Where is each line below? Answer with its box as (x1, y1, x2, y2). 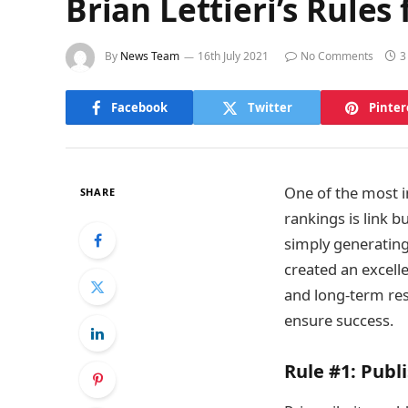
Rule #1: (284, 359, 356, 384)
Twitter (247, 98, 292, 116)
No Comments (301, 48, 373, 65)
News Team (120, 48, 179, 65)
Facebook (110, 98, 168, 116)
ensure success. (284, 310, 393, 331)
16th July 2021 (198, 48, 269, 65)
